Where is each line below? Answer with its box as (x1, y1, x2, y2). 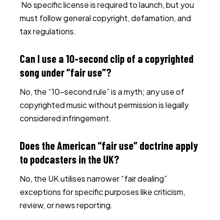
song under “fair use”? (20, 66, 111, 79)
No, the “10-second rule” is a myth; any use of (20, 86, 184, 97)
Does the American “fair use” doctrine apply (20, 139, 198, 152)
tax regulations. (20, 26, 76, 36)
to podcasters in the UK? (20, 153, 119, 165)
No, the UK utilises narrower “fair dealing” (20, 173, 167, 184)
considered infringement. (20, 113, 111, 123)
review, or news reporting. (20, 200, 113, 210)
